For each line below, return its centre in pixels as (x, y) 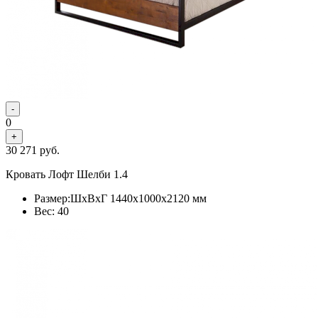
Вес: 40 (51, 211)
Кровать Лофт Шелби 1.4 (67, 174)
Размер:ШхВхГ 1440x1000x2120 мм (120, 198)
